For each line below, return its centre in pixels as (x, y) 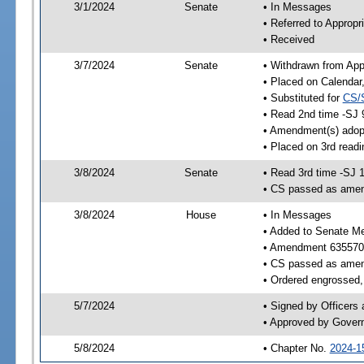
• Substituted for (303, 97)
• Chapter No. (296, 348)
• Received (288, 39)
